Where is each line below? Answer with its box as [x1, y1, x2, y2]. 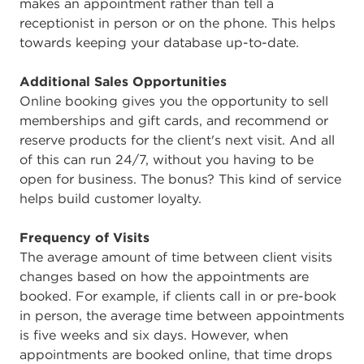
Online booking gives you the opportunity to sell [19, 92, 328, 109]
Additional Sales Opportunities [19, 72, 227, 89]
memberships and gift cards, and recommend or [19, 111, 328, 128]
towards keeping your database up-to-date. [19, 33, 299, 50]
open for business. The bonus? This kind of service [19, 170, 341, 187]
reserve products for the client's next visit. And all [19, 131, 335, 148]
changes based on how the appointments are [19, 267, 309, 284]
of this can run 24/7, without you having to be [19, 150, 314, 167]
